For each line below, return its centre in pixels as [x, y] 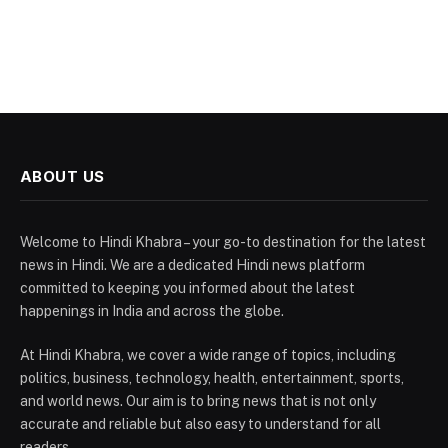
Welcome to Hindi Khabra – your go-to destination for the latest [223, 242]
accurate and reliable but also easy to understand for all [200, 424]
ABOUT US [62, 177]
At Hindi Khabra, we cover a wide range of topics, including [208, 355]
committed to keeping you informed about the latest [187, 288]
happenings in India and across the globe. [152, 311]
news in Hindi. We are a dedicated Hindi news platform [192, 265]
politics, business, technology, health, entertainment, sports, [212, 378]
